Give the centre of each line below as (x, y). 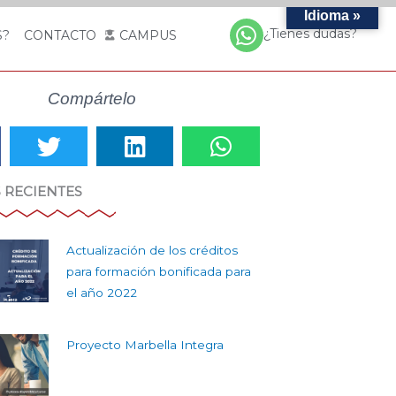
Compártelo (91, 99)
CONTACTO (60, 35)
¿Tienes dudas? (310, 34)
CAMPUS (148, 35)
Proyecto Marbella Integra (145, 344)
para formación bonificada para (158, 271)
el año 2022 (101, 292)
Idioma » (332, 15)
